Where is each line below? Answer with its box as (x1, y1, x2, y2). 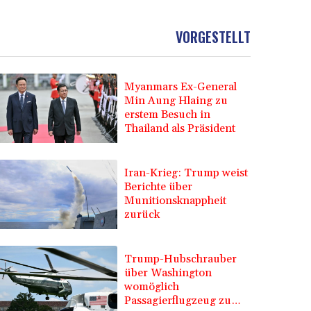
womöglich (124, 280, 180, 294)
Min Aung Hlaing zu (124, 94, 228, 108)
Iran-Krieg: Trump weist (124, 166, 249, 180)
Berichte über (124, 180, 193, 194)
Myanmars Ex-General (124, 80, 237, 94)
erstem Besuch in (124, 108, 211, 122)
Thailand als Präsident (124, 121, 236, 136)
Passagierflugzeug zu (124, 294, 232, 308)
